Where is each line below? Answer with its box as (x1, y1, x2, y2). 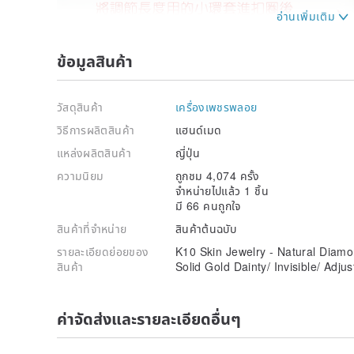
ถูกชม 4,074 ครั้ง (175, 167, 260, 183)
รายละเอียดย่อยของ (57, 243, 149, 259)
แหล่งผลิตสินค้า (57, 144, 131, 160)
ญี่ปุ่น (175, 144, 201, 160)
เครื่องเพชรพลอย (175, 98, 258, 115)
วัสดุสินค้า (57, 98, 104, 115)
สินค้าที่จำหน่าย (57, 220, 127, 236)
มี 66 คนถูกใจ (175, 197, 241, 213)
